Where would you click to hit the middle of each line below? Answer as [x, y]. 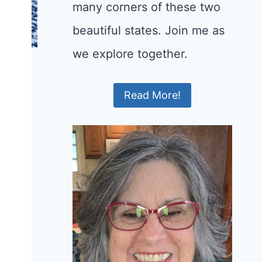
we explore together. [130, 54]
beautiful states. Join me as [148, 30]
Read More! [152, 95]
